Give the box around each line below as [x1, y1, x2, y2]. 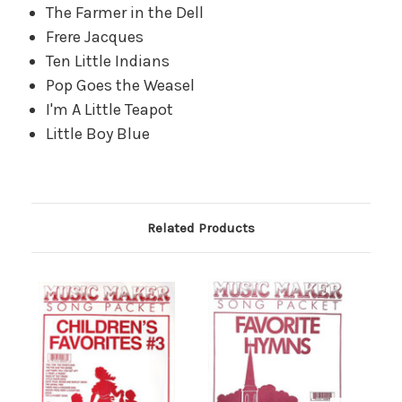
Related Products [147, 219, 255, 236]
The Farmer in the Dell [46, 2, 205, 22]
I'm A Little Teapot [46, 99, 174, 119]
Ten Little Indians [46, 50, 170, 71]
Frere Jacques [46, 26, 144, 47]
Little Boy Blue [46, 123, 151, 144]
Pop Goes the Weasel [46, 74, 196, 95]
